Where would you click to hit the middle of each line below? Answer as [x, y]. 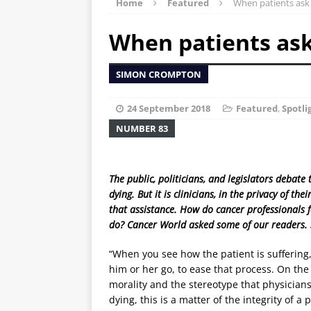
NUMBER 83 [142, 128]
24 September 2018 [169, 108]
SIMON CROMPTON [159, 74]
